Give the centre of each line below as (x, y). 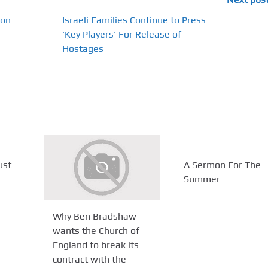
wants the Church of (96, 230)
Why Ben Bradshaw (95, 216)
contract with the (90, 259)
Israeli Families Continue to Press (134, 20)
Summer (202, 179)
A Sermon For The (222, 165)
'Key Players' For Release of (122, 35)
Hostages (83, 49)
